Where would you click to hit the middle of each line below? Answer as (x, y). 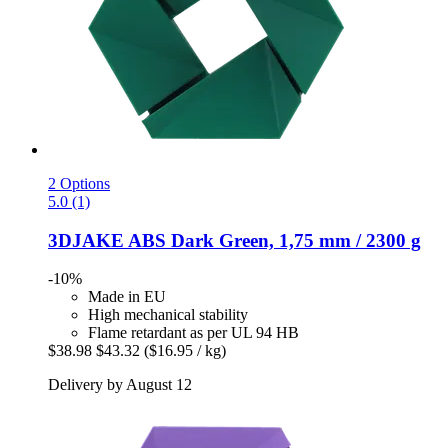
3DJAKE (86, 240)
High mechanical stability (168, 315)
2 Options (79, 183)
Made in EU (127, 297)
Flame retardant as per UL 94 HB (193, 333)
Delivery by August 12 (120, 385)
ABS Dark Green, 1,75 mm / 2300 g (272, 240)
